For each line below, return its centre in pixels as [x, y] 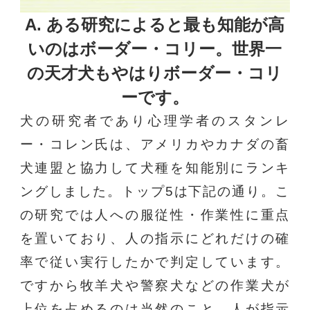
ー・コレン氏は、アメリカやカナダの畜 [155, 145]
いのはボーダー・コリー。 [130, 49]
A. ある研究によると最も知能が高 [155, 25]
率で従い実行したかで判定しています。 [155, 262]
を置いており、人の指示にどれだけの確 [155, 239]
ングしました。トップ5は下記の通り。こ [155, 192]
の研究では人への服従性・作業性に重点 [155, 215]
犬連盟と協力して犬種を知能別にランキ [155, 168]
